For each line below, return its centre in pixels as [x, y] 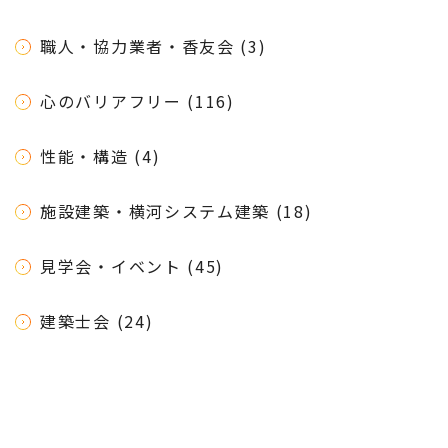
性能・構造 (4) [100, 155]
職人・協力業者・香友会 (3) [153, 45]
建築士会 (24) [97, 320]
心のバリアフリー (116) [137, 100]
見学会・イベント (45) [132, 265]
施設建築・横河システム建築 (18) [176, 210]
